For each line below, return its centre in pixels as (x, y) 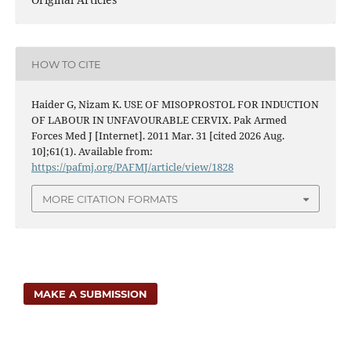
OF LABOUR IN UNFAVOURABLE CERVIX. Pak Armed (159, 120)
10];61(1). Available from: (92, 152)
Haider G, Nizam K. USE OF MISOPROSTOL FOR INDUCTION (175, 105)
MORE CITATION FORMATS (110, 199)
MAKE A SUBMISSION (91, 293)
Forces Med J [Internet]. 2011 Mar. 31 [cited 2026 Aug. (157, 136)
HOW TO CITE (66, 64)
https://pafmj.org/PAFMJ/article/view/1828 (132, 167)
